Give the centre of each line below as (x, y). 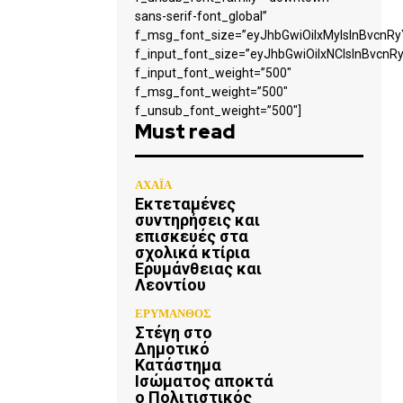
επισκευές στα (192, 236)
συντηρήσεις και (197, 220)
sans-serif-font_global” (201, 16)
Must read (185, 132)
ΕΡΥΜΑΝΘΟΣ (173, 313)
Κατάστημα (178, 365)
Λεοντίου (170, 285)
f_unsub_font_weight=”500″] (218, 111)
